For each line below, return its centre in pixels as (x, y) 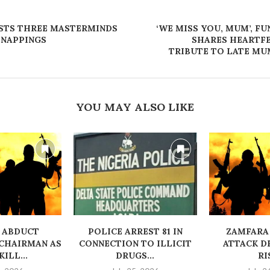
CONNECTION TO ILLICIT (135, 243)
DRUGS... (135, 255)
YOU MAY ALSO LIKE (135, 107)
